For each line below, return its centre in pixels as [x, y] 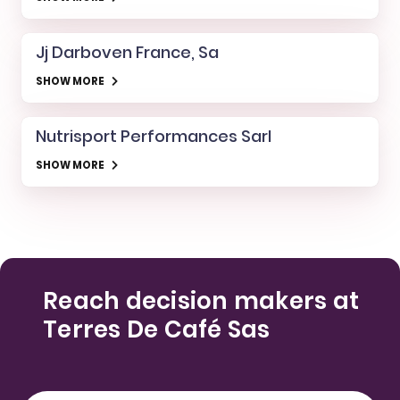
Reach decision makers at [201, 300]
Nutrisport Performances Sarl [154, 136]
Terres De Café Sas [157, 329]
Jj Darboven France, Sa [127, 52]
